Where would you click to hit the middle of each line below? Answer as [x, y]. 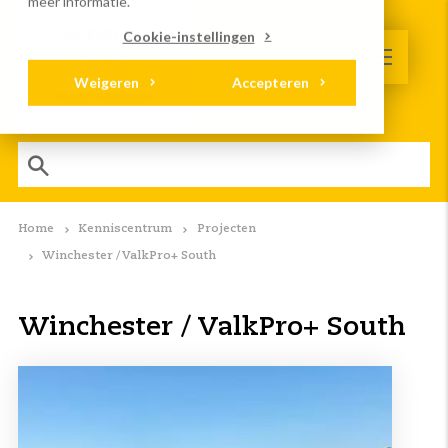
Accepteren [270, 83]
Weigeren [106, 83]
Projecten [226, 228]
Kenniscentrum [125, 228]
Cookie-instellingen [188, 36]
